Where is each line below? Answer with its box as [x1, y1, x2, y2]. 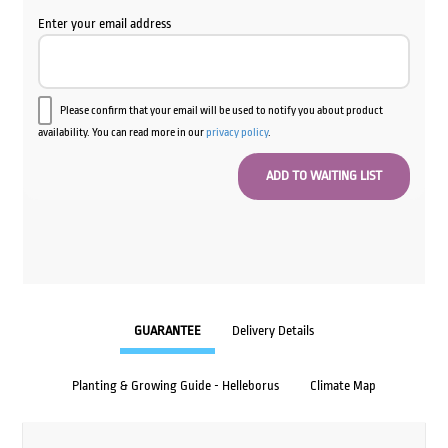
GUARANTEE [134, 323, 201, 339]
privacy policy [205, 125, 268, 139]
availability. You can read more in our [37, 125, 206, 139]
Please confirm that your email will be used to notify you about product [59, 103, 383, 117]
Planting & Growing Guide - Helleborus [72, 378, 279, 394]
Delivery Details [232, 323, 314, 339]
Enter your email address [37, 15, 171, 31]
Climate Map [310, 378, 376, 394]
